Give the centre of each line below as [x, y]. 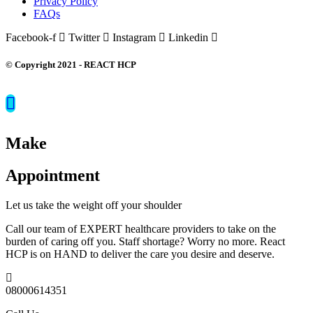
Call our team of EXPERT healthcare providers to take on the [141, 229]
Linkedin [188, 38]
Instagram [134, 38]
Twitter [84, 38]
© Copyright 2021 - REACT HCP [71, 65]
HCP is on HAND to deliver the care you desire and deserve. [140, 254]
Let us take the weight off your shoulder [94, 205]
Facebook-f [31, 38]
